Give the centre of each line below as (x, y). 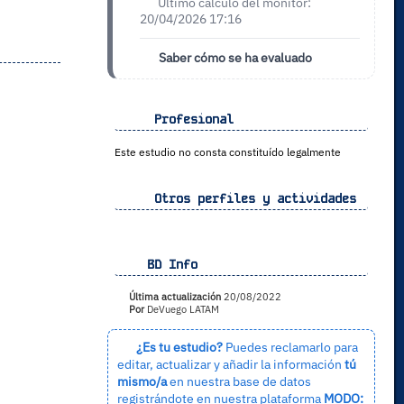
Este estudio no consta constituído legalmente (227, 152)
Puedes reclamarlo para (290, 347)
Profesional (186, 119)
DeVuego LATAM (181, 310)
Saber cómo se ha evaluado (234, 57)
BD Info (168, 265)
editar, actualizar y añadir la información (230, 364)
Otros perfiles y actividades (248, 199)
